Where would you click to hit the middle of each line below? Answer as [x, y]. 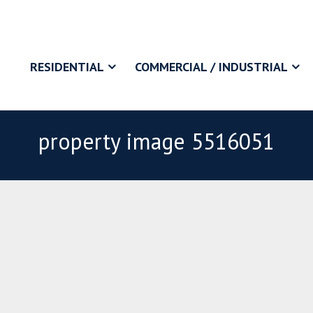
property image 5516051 [156, 141]
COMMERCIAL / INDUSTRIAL [212, 66]
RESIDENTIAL [67, 66]
